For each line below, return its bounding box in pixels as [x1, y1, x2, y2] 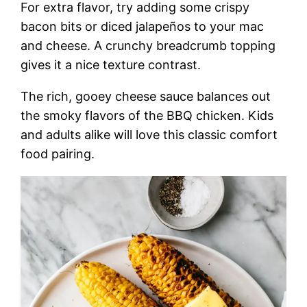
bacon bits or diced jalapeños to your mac [21, 19, 265, 34]
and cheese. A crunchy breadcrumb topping [21, 38, 276, 53]
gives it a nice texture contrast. [21, 57, 201, 72]
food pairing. [21, 146, 95, 161]
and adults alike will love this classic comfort [21, 127, 278, 142]
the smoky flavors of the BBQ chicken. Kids [21, 108, 274, 123]
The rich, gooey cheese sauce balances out [21, 88, 271, 103]
